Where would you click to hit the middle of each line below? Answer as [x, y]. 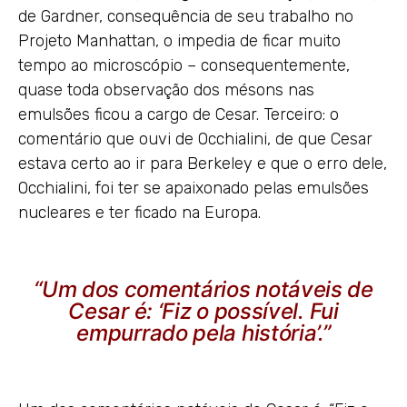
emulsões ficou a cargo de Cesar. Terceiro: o [179, 114]
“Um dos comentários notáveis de [203, 289]
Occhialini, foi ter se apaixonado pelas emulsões [194, 188]
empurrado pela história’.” [203, 333]
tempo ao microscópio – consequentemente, [184, 65]
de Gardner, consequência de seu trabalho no [186, 16]
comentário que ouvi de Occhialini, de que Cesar [195, 139]
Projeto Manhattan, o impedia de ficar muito [179, 40]
